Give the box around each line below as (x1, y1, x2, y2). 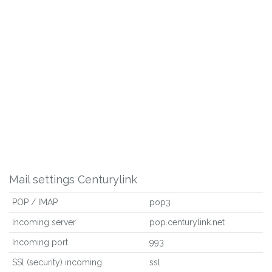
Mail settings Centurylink (9, 173, 137, 186)
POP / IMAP (12, 197, 58, 207)
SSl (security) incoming (12, 257, 102, 267)
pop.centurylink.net (149, 217, 225, 227)
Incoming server (12, 217, 76, 227)
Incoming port (12, 237, 68, 247)
